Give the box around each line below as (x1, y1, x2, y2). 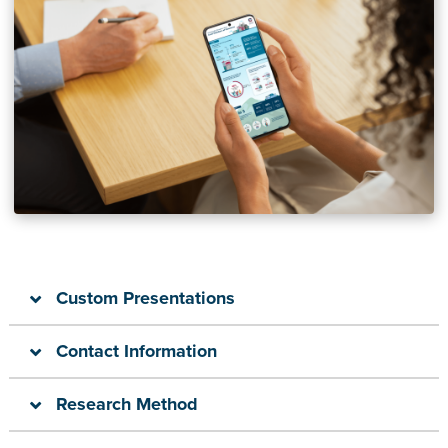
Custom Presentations (56, 286, 236, 309)
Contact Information (56, 339, 218, 362)
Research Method (56, 392, 199, 415)
